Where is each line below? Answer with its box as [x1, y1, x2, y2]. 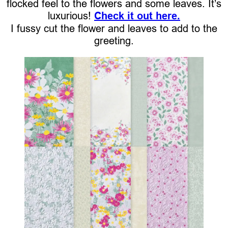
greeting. [94, 35, 134, 47]
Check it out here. [94, 10, 180, 22]
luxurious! [48, 10, 94, 22]
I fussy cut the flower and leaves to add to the [11, 22, 217, 35]
